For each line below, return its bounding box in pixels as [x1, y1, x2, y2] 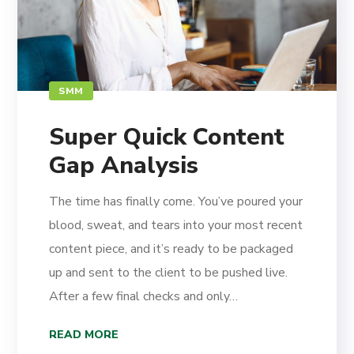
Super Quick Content [49, 120, 285, 153]
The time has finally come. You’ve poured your [49, 192, 303, 210]
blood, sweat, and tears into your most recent [49, 216, 303, 234]
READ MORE [49, 326, 119, 342]
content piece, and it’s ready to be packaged [49, 239, 294, 258]
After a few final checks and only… [49, 287, 239, 305]
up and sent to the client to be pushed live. [49, 263, 288, 281]
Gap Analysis [49, 149, 199, 182]
